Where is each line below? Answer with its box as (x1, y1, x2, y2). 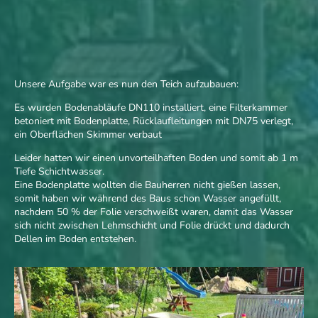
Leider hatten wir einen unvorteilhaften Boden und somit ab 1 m (14, 151, 298, 165)
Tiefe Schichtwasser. (14, 165, 104, 179)
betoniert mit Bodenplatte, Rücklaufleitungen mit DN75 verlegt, (14, 114, 293, 128)
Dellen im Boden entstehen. (14, 232, 136, 246)
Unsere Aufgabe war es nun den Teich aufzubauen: (14, 77, 238, 92)
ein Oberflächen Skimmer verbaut (14, 128, 162, 142)
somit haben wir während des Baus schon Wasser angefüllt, (14, 192, 281, 206)
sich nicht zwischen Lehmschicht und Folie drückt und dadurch (14, 219, 290, 233)
